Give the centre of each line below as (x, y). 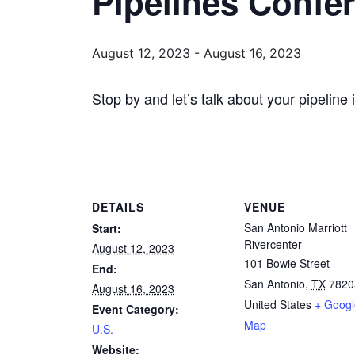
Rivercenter (273, 244)
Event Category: (135, 309)
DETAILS (118, 207)
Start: (106, 228)
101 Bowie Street (286, 263)
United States (277, 304)
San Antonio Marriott (295, 227)
